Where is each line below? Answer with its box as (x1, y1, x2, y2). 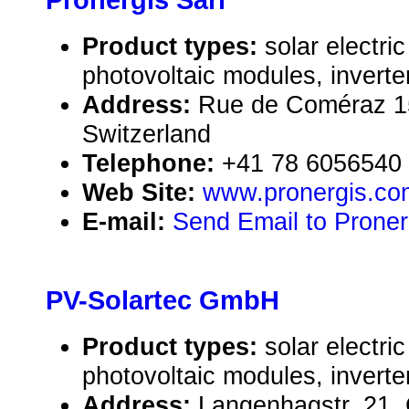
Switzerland (82, 120, 211, 149)
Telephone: (82, 149, 222, 178)
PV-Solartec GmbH (46, 286, 279, 316)
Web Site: (82, 178, 203, 207)
